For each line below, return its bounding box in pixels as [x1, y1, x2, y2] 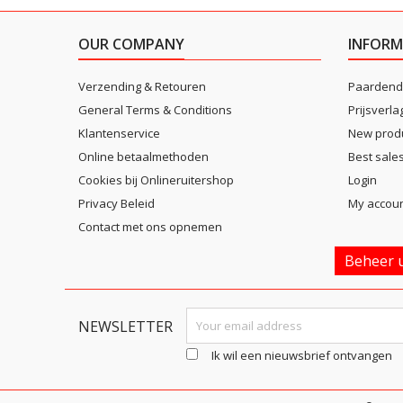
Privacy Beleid [78, 195, 155, 211]
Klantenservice [78, 125, 160, 141]
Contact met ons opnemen [78, 219, 222, 235]
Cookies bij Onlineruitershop [78, 172, 234, 188]
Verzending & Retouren [78, 78, 206, 94]
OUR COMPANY [78, 34, 184, 54]
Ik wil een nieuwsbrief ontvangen [211, 347, 392, 363]
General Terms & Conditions [78, 102, 232, 118]
